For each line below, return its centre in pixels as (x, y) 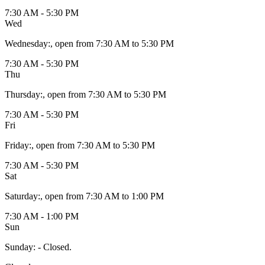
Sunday (19, 247)
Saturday (21, 196)
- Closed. (54, 247)
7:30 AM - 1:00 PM (42, 216)
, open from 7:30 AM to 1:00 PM (102, 196)
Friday (17, 145)
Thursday (22, 94)
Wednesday (26, 43)
